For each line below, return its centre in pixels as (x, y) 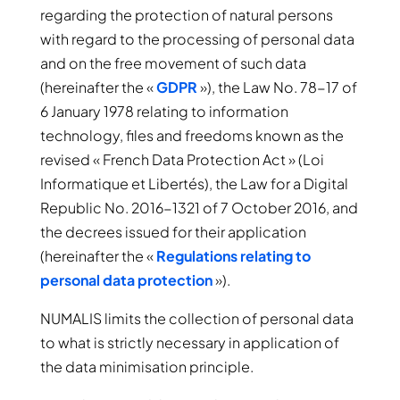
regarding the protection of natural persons (186, 15)
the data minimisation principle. (146, 367)
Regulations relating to (233, 256)
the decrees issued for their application (173, 232)
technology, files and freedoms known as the (192, 135)
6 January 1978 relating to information (164, 111)
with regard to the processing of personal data (197, 39)
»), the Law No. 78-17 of (277, 87)
